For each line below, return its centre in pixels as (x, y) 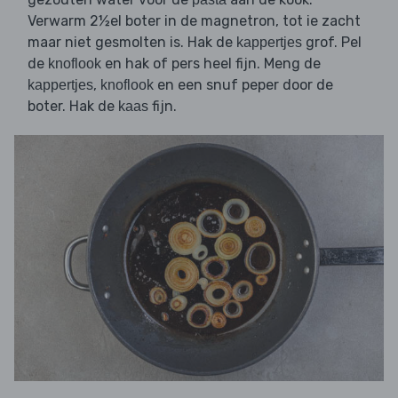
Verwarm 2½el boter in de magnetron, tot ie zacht (194, 20)
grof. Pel (332, 42)
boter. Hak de (73, 106)
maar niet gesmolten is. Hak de (132, 42)
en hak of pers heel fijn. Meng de (211, 63)
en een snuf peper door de (243, 84)
